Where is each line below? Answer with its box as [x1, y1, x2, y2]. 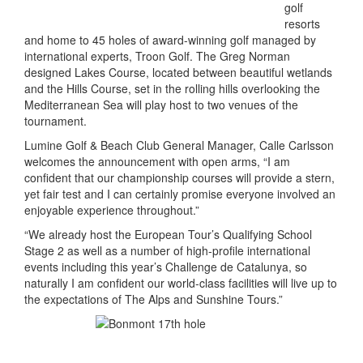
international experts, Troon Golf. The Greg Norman [24, 48, 290, 64]
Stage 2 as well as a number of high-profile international [24, 242, 310, 258]
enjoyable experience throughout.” [24, 202, 199, 218]
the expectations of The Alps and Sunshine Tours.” [24, 291, 283, 307]
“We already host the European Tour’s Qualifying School [24, 226, 312, 242]
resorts [284, 15, 320, 32]
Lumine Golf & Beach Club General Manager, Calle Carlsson [24, 137, 334, 153]
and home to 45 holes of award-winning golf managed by [24, 32, 316, 48]
